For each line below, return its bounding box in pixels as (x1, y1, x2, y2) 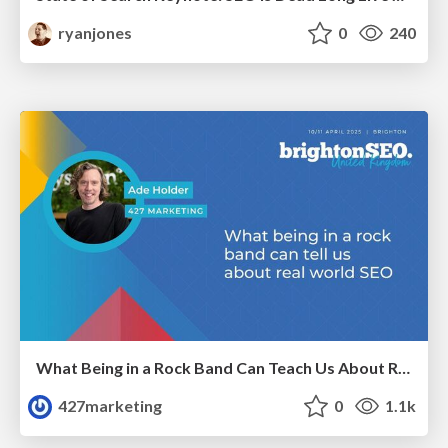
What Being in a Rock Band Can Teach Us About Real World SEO (398, 357, 410, 377)
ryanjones (55, 23, 133, 43)
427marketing (55, 395, 163, 415)
